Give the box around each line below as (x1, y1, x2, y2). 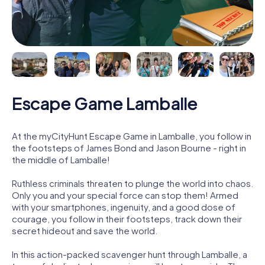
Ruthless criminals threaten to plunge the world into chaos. (12, 177, 253, 189)
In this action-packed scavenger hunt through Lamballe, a (12, 248, 247, 260)
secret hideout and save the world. (12, 224, 157, 236)
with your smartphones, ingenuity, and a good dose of (12, 201, 235, 212)
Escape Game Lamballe (12, 92, 198, 114)
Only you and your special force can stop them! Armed (12, 189, 238, 201)
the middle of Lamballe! (12, 153, 110, 165)
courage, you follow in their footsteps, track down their (12, 212, 242, 224)
